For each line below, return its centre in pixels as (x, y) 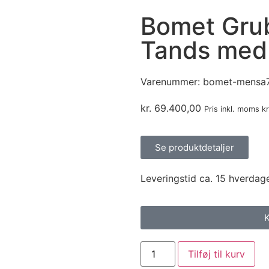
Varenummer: (172, 81)
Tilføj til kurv (217, 254)
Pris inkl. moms (233, 109)
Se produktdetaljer (195, 148)
